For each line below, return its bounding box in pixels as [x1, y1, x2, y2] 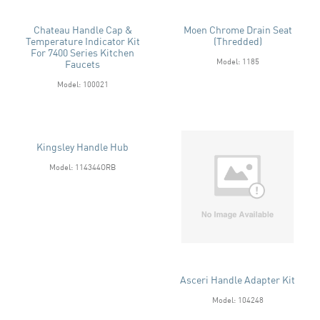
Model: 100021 [56, 79, 109, 89]
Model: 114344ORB [49, 161, 116, 171]
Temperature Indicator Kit [25, 34, 140, 47]
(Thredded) [213, 34, 262, 47]
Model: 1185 [216, 56, 259, 66]
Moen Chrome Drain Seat [183, 23, 292, 36]
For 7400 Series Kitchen [31, 46, 134, 59]
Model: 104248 [211, 295, 264, 305]
